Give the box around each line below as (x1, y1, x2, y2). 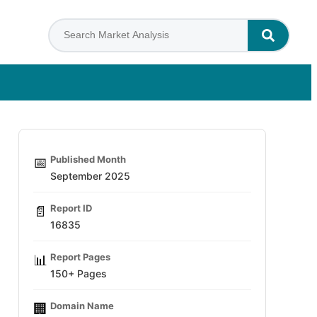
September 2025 (50, 170, 130, 182)
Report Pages (50, 251, 110, 263)
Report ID (50, 202, 92, 214)
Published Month (50, 154, 126, 165)
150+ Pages (50, 267, 107, 279)
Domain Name (50, 300, 114, 311)
